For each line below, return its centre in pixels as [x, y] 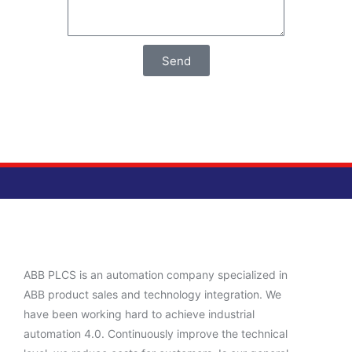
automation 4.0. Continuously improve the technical [156, 334]
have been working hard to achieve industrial [139, 314]
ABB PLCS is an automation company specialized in [156, 275]
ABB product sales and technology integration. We [152, 295]
